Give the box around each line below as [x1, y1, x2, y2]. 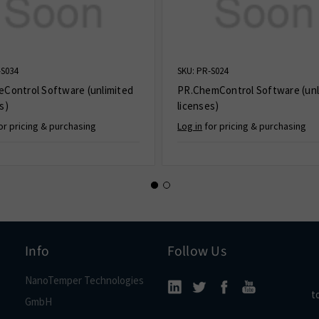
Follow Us [167, 241, 226, 262]
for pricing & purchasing [202, 120, 307, 133]
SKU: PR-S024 [177, 65, 229, 78]
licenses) [177, 99, 219, 113]
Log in [177, 120, 203, 133]
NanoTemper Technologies [25, 273, 144, 288]
